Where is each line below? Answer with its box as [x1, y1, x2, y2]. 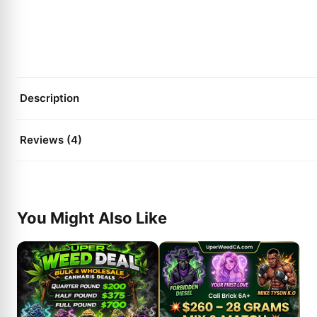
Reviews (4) [20, 133, 82, 146]
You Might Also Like [17, 209, 167, 227]
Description [20, 91, 79, 105]
